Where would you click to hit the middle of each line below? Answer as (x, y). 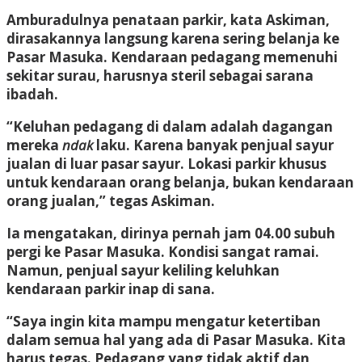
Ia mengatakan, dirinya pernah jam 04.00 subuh (171, 233)
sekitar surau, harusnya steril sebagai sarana (160, 75)
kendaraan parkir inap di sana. (111, 288)
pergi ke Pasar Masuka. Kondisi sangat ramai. (163, 251)
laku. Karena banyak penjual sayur (213, 145)
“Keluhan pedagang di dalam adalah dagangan (170, 126)
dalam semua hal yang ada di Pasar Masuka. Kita (176, 339)
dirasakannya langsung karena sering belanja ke (173, 38)
